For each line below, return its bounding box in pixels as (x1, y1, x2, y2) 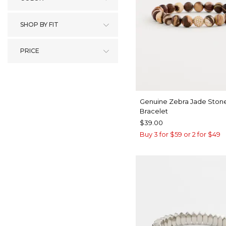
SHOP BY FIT (20, 21, 59, 28)
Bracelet (140, 107, 168, 116)
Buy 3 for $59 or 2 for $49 (140, 130, 220, 139)
